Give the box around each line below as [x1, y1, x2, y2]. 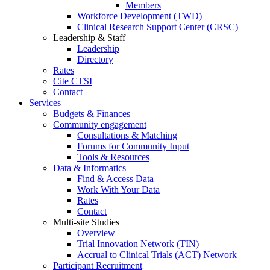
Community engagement [53, 119, 146, 130]
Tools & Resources [77, 152, 149, 163]
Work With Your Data [77, 184, 160, 195]
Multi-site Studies [53, 217, 119, 228]
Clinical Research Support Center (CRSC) [77, 22, 238, 33]
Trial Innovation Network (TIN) [77, 239, 199, 250]
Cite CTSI [53, 76, 92, 87]
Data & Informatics [53, 163, 126, 174]
